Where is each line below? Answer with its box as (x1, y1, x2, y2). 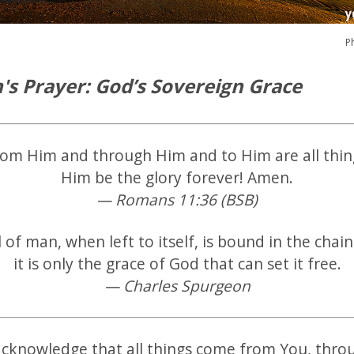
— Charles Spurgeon (104, 275, 250, 297)
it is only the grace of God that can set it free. (13, 253, 341, 275)
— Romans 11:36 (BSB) (96, 189, 258, 211)
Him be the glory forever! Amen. (61, 167, 293, 189)
